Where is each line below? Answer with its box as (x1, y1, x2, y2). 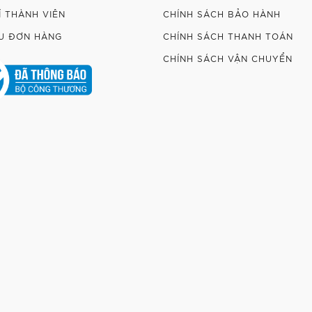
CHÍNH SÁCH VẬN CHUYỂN (163, 53, 292, 63)
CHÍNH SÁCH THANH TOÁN (163, 31, 293, 41)
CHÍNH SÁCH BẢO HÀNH (163, 8, 281, 19)
